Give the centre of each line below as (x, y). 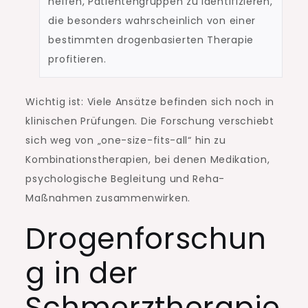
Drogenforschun (146, 239)
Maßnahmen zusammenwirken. (108, 198)
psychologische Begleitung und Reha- (125, 179)
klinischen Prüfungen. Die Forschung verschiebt (150, 121)
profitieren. (77, 59)
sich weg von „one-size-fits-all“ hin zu (126, 141)
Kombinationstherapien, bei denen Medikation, (148, 160)
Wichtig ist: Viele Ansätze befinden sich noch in (150, 102)
